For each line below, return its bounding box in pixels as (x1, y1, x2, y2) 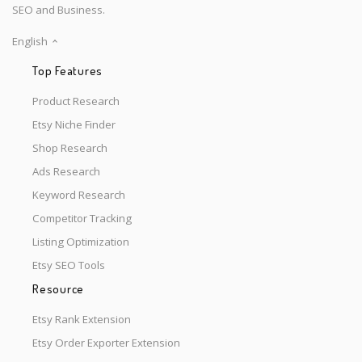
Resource (32, 280, 84, 297)
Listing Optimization (32, 234, 129, 250)
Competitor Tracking (32, 211, 132, 226)
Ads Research (32, 164, 100, 179)
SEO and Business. (12, 2, 105, 17)
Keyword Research (32, 187, 125, 203)
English (12, 33, 48, 48)
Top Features (32, 63, 103, 79)
